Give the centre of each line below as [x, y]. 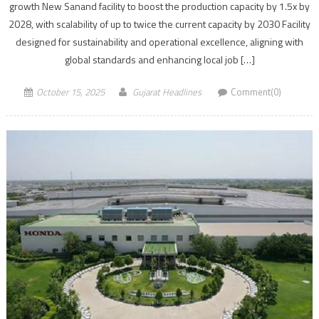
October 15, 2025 [70, 91]
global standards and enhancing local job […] [159, 59]
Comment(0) [256, 91]
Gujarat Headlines [167, 91]
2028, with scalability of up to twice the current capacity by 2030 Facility [159, 23]
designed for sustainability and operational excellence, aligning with [159, 41]
